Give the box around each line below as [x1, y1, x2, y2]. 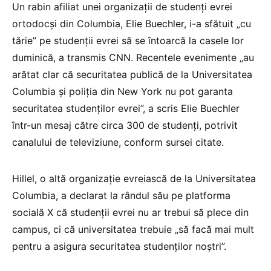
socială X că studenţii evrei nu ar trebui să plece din [12, 206, 249, 219]
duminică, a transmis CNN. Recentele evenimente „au [12, 51, 254, 64]
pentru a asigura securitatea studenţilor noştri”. [12, 240, 226, 253]
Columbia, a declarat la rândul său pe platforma [12, 189, 230, 202]
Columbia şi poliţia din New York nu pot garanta [12, 85, 233, 98]
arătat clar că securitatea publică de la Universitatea [12, 68, 252, 81]
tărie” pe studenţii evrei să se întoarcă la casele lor [12, 34, 244, 47]
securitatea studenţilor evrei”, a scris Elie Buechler [12, 102, 240, 115]
